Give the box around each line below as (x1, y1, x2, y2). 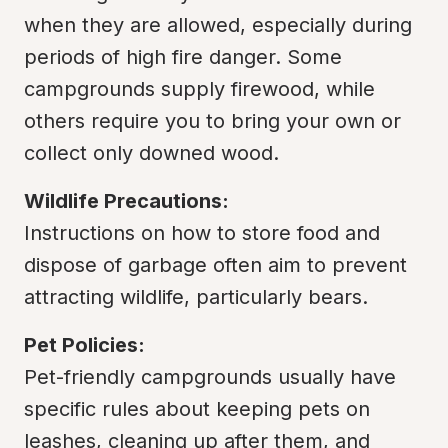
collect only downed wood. (24, 141, 279, 165)
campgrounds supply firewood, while (24, 77, 375, 101)
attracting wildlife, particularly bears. (24, 285, 368, 309)
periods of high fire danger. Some (24, 45, 342, 69)
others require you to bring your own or (24, 109, 401, 133)
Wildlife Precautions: (24, 189, 229, 213)
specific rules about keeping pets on (24, 397, 370, 421)
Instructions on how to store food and (24, 221, 380, 245)
